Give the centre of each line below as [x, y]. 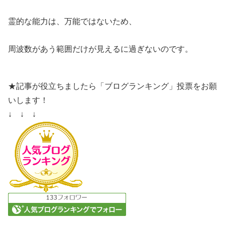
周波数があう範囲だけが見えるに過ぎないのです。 [100, 49]
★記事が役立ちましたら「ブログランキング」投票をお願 [113, 86]
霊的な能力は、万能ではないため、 [72, 21]
